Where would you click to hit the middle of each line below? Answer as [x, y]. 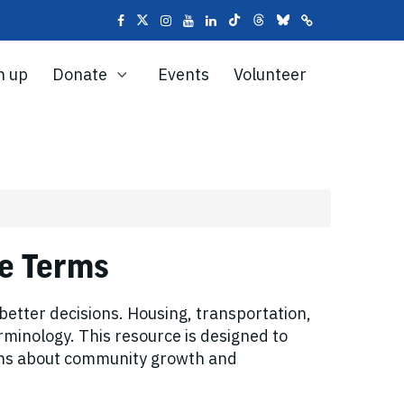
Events [184, 74]
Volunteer [270, 74]
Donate [81, 74]
